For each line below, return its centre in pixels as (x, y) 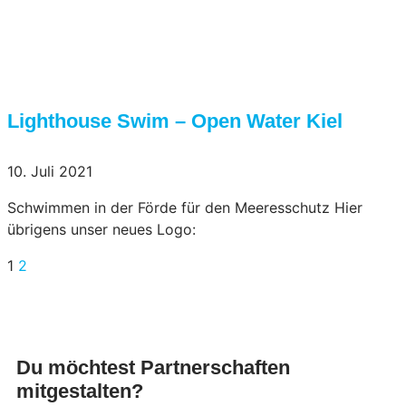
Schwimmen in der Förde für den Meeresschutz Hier (185, 207)
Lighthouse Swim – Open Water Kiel (175, 121)
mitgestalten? (80, 391)
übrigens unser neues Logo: (101, 229)
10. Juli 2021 (50, 171)
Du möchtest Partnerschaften (153, 367)
